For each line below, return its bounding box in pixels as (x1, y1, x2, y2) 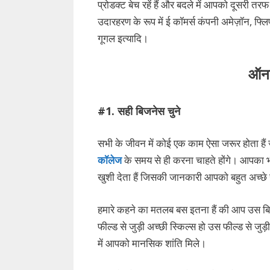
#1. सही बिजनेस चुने (98, 103, 183, 118)
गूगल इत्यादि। (98, 31, 148, 45)
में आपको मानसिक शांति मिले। (98, 236, 206, 250)
